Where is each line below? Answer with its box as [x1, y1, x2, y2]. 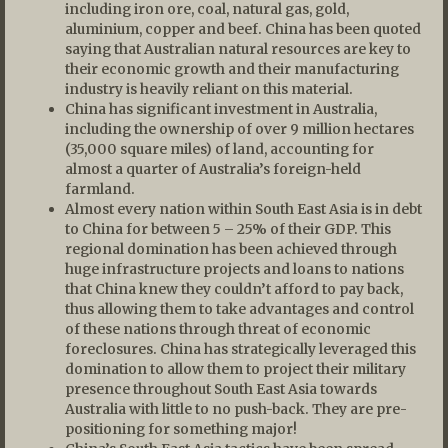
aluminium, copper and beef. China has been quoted [65, 19, 421, 38]
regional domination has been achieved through [65, 239, 397, 258]
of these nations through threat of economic [65, 319, 371, 338]
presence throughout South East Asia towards [65, 379, 377, 398]
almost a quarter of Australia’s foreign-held [65, 159, 361, 178]
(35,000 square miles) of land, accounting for [65, 139, 374, 158]
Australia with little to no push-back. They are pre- [65, 399, 407, 418]
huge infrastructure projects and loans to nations [65, 259, 404, 278]
